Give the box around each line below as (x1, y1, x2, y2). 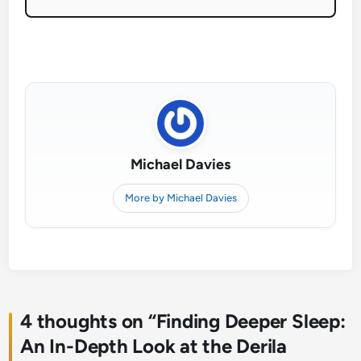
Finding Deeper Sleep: (156, 309, 346, 334)
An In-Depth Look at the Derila (20, 334, 288, 359)
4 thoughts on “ (20, 309, 156, 334)
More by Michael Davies (124, 192, 237, 205)
